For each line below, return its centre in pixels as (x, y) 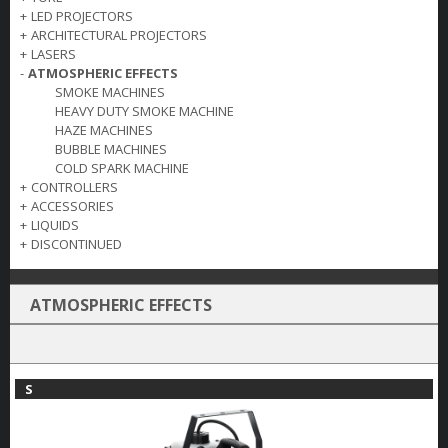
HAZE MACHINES (104, 129)
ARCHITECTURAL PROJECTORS (119, 34)
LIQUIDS (55, 224)
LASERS (53, 53)
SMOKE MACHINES (110, 91)
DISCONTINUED (76, 243)
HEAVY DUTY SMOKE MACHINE (144, 110)
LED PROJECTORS (82, 15)
